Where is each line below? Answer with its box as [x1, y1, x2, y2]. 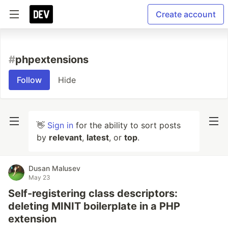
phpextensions [15, 53, 89, 66]
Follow [17, 75, 42, 85]
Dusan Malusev [28, 164, 80, 173]
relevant [49, 132, 82, 142]
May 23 [28, 174, 50, 181]
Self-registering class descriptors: [8, 187, 178, 199]
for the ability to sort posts [73, 120, 181, 130]
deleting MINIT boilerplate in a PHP [8, 200, 180, 212]
